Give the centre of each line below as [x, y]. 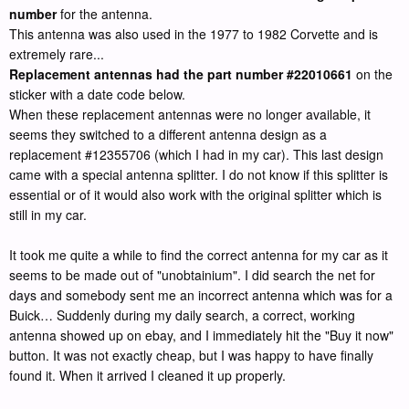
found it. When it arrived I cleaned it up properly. [147, 376]
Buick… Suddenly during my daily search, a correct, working [182, 315]
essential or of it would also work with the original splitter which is [195, 195]
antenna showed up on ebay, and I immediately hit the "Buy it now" [201, 336]
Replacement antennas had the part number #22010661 [181, 74]
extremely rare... [57, 54]
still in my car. [48, 215]
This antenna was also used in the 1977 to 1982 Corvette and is [194, 34]
